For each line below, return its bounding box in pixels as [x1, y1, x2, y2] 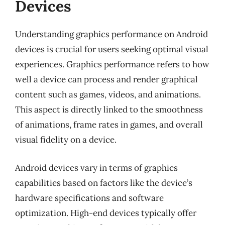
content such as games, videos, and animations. [15, 89, 201, 100]
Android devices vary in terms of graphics [15, 162, 178, 173]
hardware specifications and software [15, 192, 164, 203]
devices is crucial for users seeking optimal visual [15, 44, 208, 55]
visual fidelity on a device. [15, 134, 117, 145]
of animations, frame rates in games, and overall [15, 119, 203, 130]
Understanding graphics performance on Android [15, 29, 208, 40]
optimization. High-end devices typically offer [15, 207, 196, 218]
